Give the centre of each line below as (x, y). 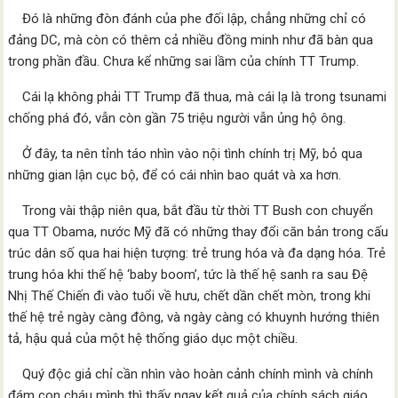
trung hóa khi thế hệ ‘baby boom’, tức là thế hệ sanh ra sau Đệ (188, 275)
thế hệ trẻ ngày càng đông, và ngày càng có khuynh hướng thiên (194, 317)
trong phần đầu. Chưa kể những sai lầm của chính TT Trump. (184, 61)
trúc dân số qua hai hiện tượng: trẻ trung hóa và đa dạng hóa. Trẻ (197, 253)
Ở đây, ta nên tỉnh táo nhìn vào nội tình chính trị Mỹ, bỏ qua (186, 154)
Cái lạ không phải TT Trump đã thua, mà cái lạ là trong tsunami (198, 97)
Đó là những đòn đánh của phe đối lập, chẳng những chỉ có (187, 19)
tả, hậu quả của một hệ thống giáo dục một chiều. (153, 338)
